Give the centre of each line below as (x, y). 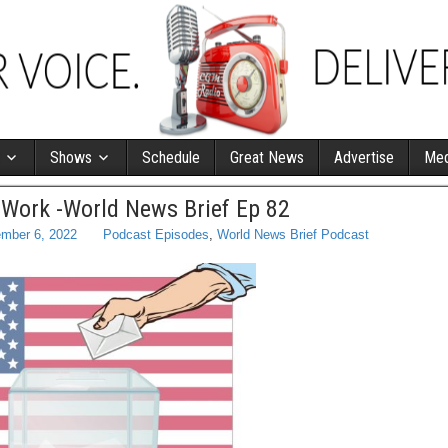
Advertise (364, 157)
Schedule (171, 157)
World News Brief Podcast (293, 234)
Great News (267, 157)
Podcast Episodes (156, 234)
